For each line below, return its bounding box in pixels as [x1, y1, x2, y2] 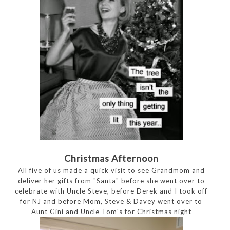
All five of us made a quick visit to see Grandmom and [17, 166, 205, 175]
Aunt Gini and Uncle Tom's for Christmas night [31, 207, 191, 216]
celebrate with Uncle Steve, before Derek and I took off [15, 186, 208, 195]
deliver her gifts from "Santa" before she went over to [17, 176, 205, 185]
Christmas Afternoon [64, 152, 159, 164]
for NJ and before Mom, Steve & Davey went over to [20, 197, 203, 205]
